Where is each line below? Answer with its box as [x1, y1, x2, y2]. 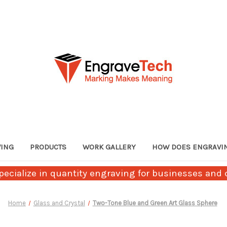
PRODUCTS [29, 142, 66, 152]
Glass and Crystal [33, 199, 85, 207]
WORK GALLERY [82, 142, 136, 152]
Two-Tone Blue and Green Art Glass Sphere [92, 199, 217, 207]
